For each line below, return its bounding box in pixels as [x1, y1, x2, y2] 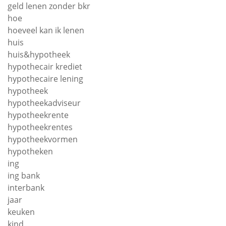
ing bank [8, 170, 40, 182]
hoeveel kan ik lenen [8, 25, 84, 36]
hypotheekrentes [8, 122, 73, 133]
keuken [8, 206, 35, 218]
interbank [8, 182, 44, 194]
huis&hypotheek [8, 49, 70, 61]
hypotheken [8, 146, 53, 157]
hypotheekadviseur [8, 97, 81, 109]
